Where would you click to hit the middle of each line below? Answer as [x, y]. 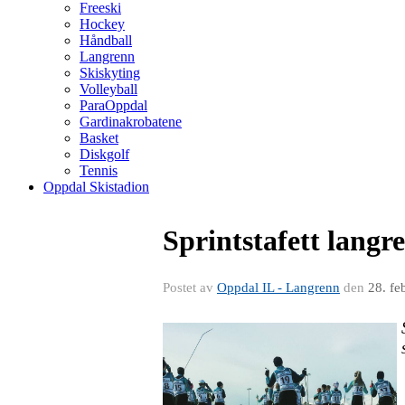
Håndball [106, 40]
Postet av [190, 287]
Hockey [102, 24]
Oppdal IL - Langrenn [278, 287]
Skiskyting [110, 73]
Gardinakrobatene [131, 122]
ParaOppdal [113, 105]
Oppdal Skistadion [96, 187]
